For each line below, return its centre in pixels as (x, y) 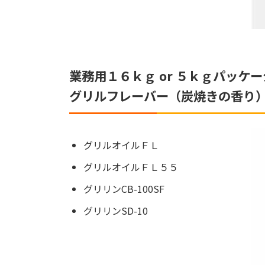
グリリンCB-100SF (124, 188)
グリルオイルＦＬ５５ (131, 167)
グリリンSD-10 (116, 210)
